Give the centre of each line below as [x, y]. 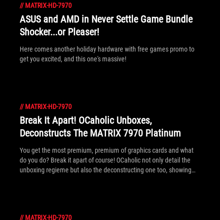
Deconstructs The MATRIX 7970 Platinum [100, 133]
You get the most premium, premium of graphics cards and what [107, 150]
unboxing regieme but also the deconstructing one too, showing [106, 170]
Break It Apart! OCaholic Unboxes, [86, 120]
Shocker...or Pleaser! [59, 32]
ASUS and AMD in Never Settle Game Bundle [106, 19]
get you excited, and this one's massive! [73, 59]
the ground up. [40, 190]
